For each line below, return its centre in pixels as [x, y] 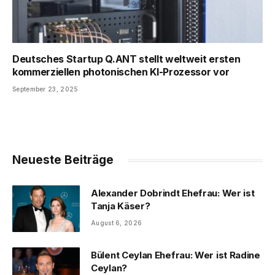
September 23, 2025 [45, 89]
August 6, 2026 [117, 223]
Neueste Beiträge [63, 160]
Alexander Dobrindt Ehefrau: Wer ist [173, 193]
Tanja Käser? [121, 206]
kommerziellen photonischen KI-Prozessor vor [121, 72]
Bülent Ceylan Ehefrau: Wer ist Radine [176, 255]
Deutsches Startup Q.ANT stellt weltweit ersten [126, 59]
